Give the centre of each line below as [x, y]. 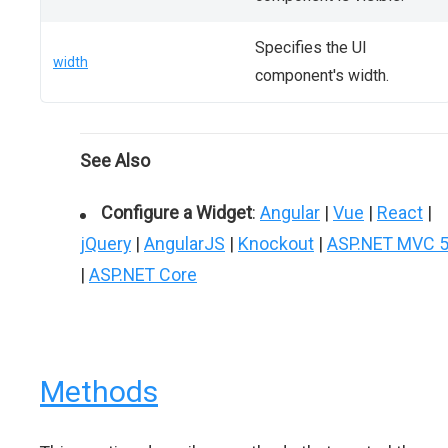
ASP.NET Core [143, 274]
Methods [99, 391]
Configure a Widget [176, 212]
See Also [115, 160]
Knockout [276, 243]
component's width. [322, 75]
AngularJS [184, 243]
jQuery [105, 243]
